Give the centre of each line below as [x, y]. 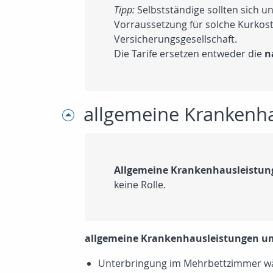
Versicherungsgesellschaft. [175, 39]
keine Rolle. [140, 185]
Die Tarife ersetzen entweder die [189, 54]
